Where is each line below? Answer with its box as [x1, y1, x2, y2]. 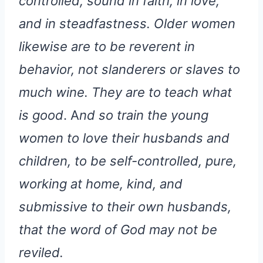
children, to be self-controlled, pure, [19, 153, 237, 169]
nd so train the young [79, 107, 208, 123]
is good [19, 107, 63, 123]
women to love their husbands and [19, 130, 230, 146]
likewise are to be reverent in [19, 39, 195, 55]
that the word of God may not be [19, 222, 217, 238]
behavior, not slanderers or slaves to [19, 62, 240, 77]
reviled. [19, 245, 63, 261]
